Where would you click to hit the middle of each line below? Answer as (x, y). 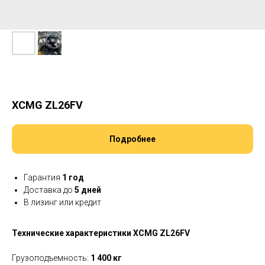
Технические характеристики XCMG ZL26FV (101, 233)
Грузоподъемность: (51, 258)
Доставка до (49, 190)
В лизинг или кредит (62, 202)
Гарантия (43, 177)
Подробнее (132, 139)
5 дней (88, 190)
